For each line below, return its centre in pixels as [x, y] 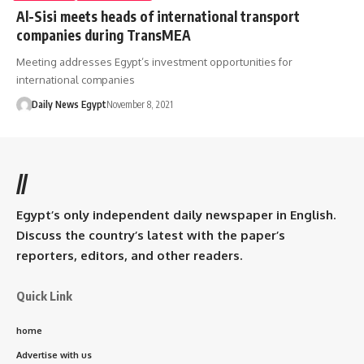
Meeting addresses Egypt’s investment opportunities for [154, 61]
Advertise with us [54, 355]
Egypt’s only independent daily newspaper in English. [176, 214]
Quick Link [44, 295]
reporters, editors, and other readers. [129, 255]
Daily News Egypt [69, 104]
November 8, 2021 [139, 104]
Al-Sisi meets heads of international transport [158, 16]
